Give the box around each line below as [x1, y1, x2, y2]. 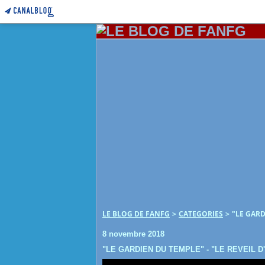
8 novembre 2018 [102, 230, 164, 238]
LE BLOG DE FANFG [102, 209, 170, 219]
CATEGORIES [179, 209, 223, 219]
